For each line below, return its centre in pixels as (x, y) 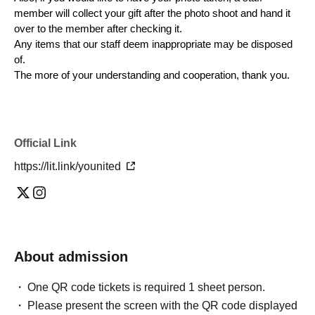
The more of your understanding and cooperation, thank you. (152, 75)
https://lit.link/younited (69, 166)
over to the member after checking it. (98, 28)
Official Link (45, 143)
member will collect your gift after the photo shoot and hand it (152, 13)
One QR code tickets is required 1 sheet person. (147, 287)
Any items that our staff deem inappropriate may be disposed (153, 44)
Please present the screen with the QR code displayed (163, 305)
